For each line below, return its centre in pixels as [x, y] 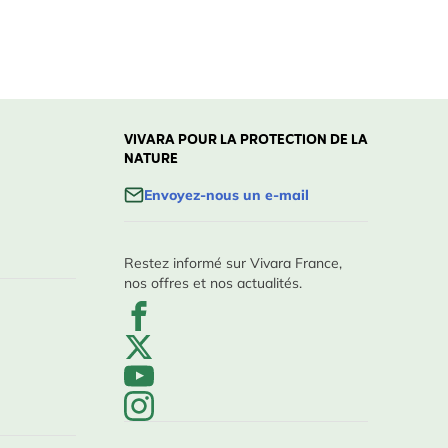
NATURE [151, 159]
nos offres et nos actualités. [213, 283]
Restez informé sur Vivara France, [233, 263]
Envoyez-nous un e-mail [226, 195]
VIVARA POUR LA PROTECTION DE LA [246, 140]
